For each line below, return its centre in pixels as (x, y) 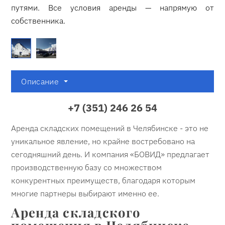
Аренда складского (76, 212)
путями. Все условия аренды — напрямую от (113, 8)
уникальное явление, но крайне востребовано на (103, 141)
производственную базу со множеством (87, 167)
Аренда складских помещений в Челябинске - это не (110, 128)
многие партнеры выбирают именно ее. (86, 193)
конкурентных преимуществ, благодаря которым (103, 180)
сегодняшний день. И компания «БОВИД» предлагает (110, 154)
